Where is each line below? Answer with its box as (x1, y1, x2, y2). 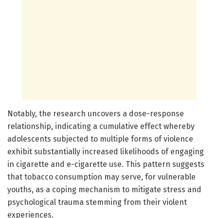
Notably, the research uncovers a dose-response (7, 109, 184, 118)
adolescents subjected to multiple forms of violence (7, 134, 193, 144)
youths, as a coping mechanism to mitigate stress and (7, 184, 201, 194)
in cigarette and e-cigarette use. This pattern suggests (7, 159, 204, 169)
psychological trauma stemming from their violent (7, 197, 187, 207)
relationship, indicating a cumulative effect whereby (7, 121, 195, 131)
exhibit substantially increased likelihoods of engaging (7, 146, 204, 156)
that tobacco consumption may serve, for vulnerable (7, 172, 196, 182)
